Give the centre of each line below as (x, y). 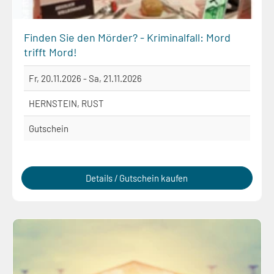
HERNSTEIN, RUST (66, 104)
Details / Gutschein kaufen (137, 178)
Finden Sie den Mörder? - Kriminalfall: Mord (127, 38)
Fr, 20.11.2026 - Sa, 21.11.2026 (85, 79)
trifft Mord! (50, 52)
